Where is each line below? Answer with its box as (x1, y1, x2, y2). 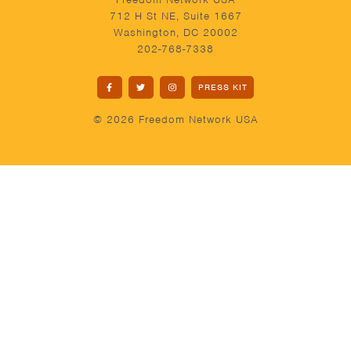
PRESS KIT (197, 81, 248, 92)
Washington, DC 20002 (113, 26, 238, 39)
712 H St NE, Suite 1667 (109, 9, 242, 23)
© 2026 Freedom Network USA (92, 112, 259, 126)
